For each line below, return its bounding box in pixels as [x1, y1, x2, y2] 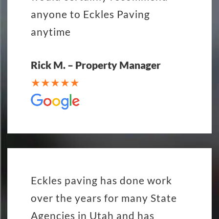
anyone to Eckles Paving [31, 7, 150, 20]
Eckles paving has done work [31, 174, 172, 186]
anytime [31, 25, 71, 38]
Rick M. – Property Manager [31, 58, 161, 71]
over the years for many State [31, 191, 177, 204]
